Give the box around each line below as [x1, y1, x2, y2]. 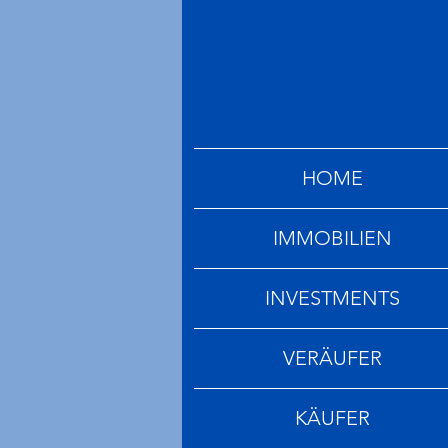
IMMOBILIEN [273, 226, 392, 251]
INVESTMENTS [265, 286, 400, 311]
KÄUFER [295, 406, 370, 431]
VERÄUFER [283, 346, 382, 371]
